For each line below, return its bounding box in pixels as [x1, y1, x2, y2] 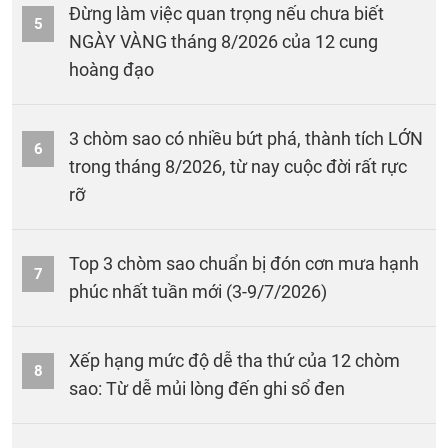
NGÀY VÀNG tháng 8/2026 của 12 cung [69, 31, 378, 53]
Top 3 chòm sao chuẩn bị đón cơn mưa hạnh [69, 253, 419, 275]
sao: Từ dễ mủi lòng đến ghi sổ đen [69, 378, 345, 400]
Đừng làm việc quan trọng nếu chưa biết [69, 3, 384, 25]
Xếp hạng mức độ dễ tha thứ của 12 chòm [69, 350, 400, 372]
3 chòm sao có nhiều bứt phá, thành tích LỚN [69, 128, 423, 150]
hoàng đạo [69, 59, 154, 81]
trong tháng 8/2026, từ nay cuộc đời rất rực [69, 156, 407, 178]
